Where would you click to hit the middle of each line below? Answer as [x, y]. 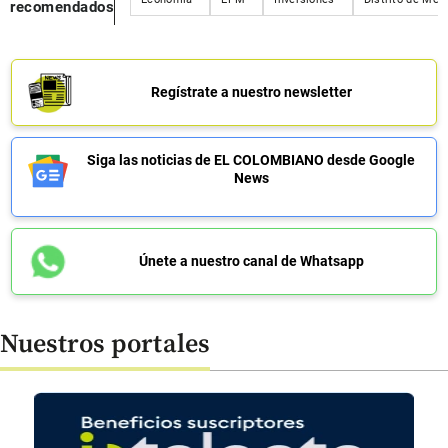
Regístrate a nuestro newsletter [251, 92]
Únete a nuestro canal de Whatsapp [251, 261]
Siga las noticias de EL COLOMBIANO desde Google [251, 160]
